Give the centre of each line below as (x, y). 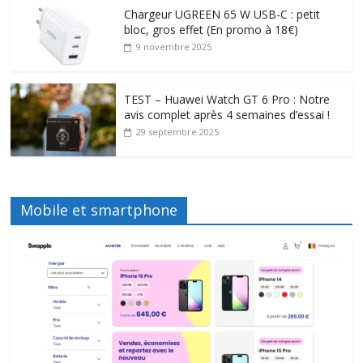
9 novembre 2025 (174, 46)
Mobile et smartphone (99, 209)
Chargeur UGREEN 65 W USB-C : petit (222, 14)
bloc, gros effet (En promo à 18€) (211, 29)
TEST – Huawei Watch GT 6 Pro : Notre (227, 99)
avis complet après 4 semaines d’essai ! (227, 114)
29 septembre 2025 (178, 131)
